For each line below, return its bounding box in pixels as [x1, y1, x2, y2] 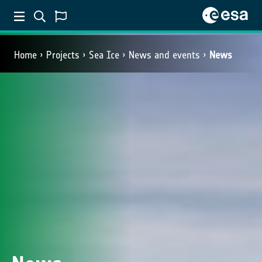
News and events [129, 49, 200, 61]
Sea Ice [89, 49, 119, 61]
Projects [46, 49, 80, 61]
